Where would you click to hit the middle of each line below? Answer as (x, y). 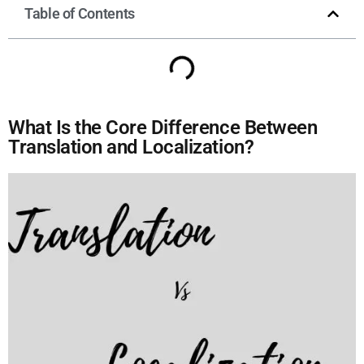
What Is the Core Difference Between (163, 128)
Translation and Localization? (131, 147)
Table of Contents (80, 13)
